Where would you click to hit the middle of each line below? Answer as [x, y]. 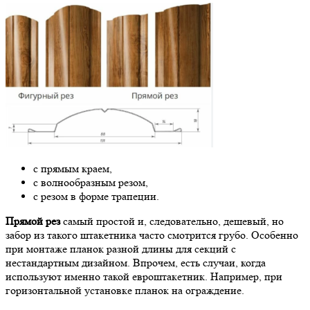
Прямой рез [33, 221]
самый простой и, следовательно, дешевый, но [172, 221]
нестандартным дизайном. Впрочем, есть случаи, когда [136, 262]
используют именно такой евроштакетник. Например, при [144, 276]
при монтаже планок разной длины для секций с [121, 248]
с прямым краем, [73, 168]
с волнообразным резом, [91, 182]
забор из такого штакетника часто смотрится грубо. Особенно [152, 235]
